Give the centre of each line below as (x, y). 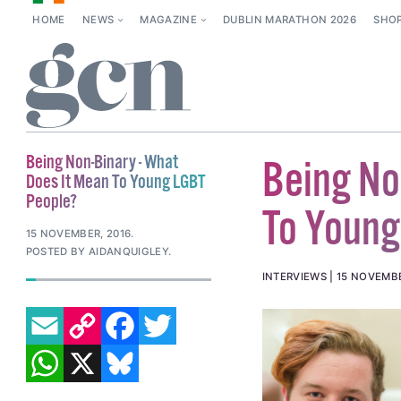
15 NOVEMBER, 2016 (78, 234)
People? (51, 202)
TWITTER (208, 307)
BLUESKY (172, 345)
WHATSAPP (104, 345)
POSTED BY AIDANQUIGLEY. (98, 252)
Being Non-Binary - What (102, 162)
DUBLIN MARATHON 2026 (290, 20)
